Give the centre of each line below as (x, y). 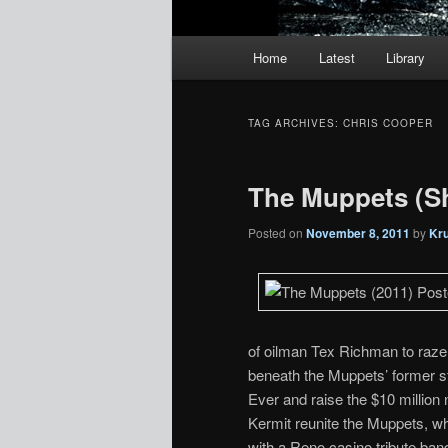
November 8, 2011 (358, 233)
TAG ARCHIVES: (295, 123)
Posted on (277, 233)
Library (406, 58)
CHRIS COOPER (388, 123)
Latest (336, 58)
